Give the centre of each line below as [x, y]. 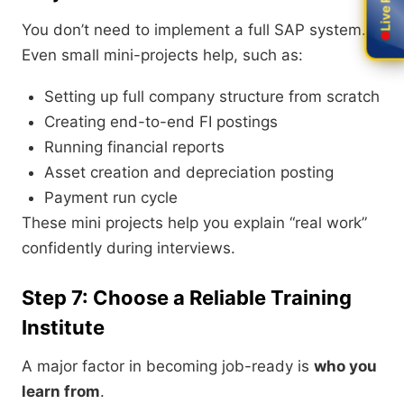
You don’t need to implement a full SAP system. [194, 30]
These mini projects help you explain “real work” [194, 223]
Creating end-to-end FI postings [161, 122]
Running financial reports [134, 147]
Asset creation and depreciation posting [189, 173]
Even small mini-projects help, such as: [162, 55]
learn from [61, 392]
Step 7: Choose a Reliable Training [187, 298]
